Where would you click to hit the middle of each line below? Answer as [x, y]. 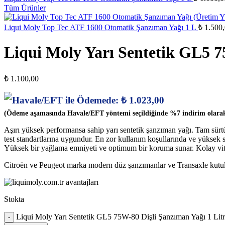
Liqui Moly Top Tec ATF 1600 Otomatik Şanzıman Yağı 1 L [101, 27]
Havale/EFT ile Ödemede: [67, 100]
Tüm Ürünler [25, 8]
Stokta [14, 199]
